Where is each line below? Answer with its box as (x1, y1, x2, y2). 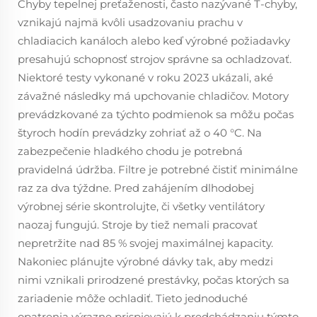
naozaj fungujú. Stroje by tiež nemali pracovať (18, 218, 258, 231)
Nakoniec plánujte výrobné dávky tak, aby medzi (18, 255, 273, 268)
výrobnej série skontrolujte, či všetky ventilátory (18, 200, 265, 213)
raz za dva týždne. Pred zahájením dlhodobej (18, 181, 254, 195)
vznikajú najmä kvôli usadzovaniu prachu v (18, 16, 243, 29)
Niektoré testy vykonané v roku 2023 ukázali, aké (18, 71, 273, 84)
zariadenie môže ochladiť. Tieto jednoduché (18, 292, 248, 305)
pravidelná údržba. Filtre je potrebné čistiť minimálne (18, 163, 298, 176)
